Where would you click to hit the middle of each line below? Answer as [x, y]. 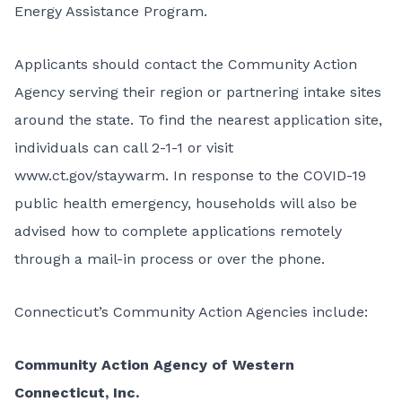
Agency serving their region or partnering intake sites [198, 92]
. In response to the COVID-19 [266, 175]
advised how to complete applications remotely [178, 231]
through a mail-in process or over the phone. [170, 259]
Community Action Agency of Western [154, 365]
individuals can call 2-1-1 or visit [124, 148]
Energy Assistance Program [109, 11]
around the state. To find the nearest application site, [198, 120]
